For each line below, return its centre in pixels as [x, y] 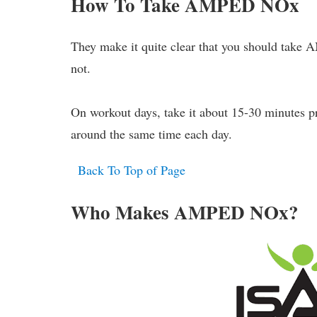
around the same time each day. [152, 133]
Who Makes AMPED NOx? [185, 212]
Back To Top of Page [132, 169]
